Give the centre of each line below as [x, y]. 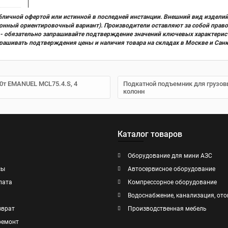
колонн [134, 91]
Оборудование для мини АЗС [170, 156]
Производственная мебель [167, 209]
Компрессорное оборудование [172, 182]
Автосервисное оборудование [172, 169]
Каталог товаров [150, 134]
